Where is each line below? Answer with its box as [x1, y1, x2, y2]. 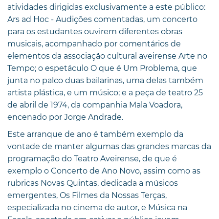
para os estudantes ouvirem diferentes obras [7, 26, 182, 36]
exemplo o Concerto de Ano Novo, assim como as [7, 166, 200, 175]
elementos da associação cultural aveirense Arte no [7, 51, 207, 61]
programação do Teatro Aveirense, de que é [7, 153, 177, 163]
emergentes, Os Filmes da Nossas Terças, [7, 190, 167, 200]
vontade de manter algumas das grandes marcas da [7, 141, 211, 151]
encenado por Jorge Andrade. [7, 112, 123, 122]
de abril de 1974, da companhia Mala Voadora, [7, 100, 182, 109]
